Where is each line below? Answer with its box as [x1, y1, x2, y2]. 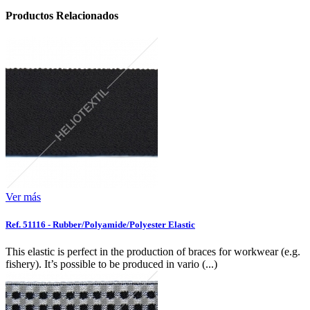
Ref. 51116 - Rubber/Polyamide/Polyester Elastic [6, 219, 195, 230]
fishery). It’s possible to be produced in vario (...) [6, 257, 217, 270]
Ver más [6, 191, 41, 203]
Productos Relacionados [6, 10, 118, 22]
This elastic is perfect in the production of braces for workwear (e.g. [6, 245, 300, 257]
